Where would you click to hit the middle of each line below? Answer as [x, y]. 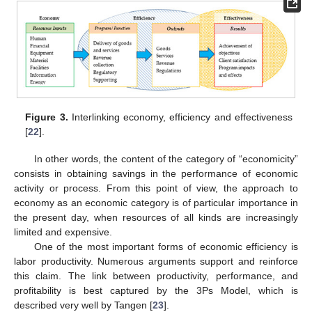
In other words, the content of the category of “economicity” [166, 158]
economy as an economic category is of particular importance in [156, 202]
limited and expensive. [63, 232]
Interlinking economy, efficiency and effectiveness [180, 117]
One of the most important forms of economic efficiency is [166, 246]
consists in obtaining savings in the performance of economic [156, 173]
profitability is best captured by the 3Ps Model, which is [156, 290]
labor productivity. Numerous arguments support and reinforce [156, 261]
